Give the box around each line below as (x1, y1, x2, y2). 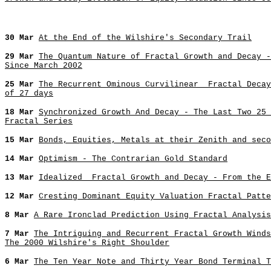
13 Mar (5, 173, 39, 182)
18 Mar (5, 108, 39, 117)
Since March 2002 (5, 61, 82, 70)
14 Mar (5, 154, 39, 163)
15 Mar (5, 135, 39, 145)
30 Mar (5, 33, 39, 42)
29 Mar (5, 52, 39, 61)
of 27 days (5, 89, 53, 98)
